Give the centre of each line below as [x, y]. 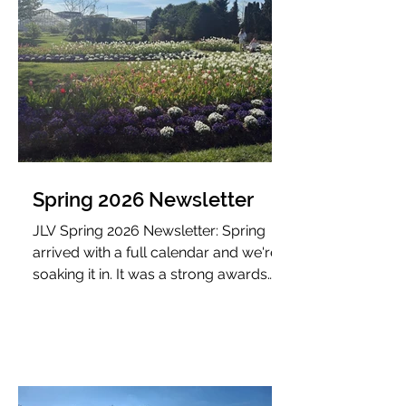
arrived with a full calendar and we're [155, 252]
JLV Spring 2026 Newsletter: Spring [149, 231]
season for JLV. [82, 296]
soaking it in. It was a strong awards [150, 274]
